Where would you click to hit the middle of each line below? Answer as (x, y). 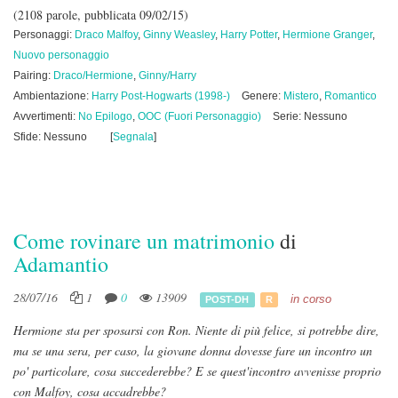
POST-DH (227, 299)
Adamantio (61, 264)
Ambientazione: (52, 96)
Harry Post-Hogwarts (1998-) (161, 96)
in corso (310, 299)
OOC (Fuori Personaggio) (199, 116)
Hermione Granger (327, 35)
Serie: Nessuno (310, 116)
